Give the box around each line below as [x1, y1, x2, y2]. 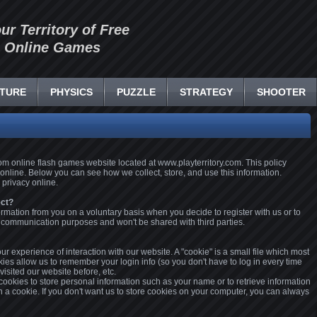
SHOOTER [257, 86, 306, 98]
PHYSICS [50, 86, 93, 98]
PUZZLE [117, 86, 156, 98]
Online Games [4, 40, 100, 55]
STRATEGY [180, 86, 233, 98]
